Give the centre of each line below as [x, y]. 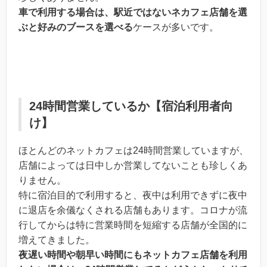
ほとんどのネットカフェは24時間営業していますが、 [133, 151]
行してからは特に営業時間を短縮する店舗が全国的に [133, 225]
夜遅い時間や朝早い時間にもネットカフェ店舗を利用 [133, 255]
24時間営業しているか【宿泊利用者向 [131, 106]
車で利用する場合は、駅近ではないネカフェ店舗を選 [133, 12]
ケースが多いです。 [176, 27]
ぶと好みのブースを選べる [76, 27]
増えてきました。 [57, 240]
